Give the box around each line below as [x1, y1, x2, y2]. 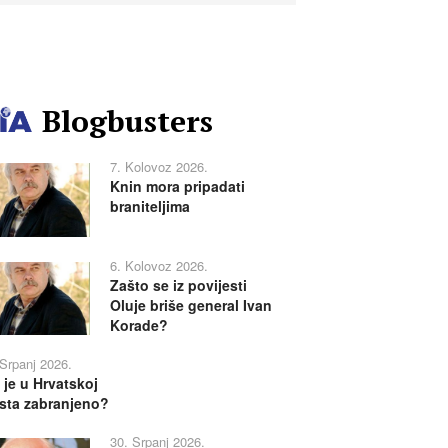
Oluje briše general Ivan [109, 294, 272, 315]
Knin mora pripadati [109, 176, 245, 197]
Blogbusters [42, 101, 213, 142]
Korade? [109, 314, 168, 335]
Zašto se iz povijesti [109, 274, 247, 295]
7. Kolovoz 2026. [109, 157, 208, 177]
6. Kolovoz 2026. [109, 255, 208, 275]
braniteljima [109, 196, 190, 217]
